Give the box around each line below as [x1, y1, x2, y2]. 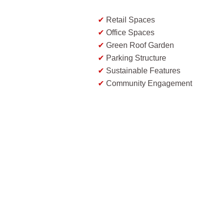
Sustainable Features [104, 66, 180, 75]
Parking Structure [104, 54, 166, 63]
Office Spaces [104, 28, 154, 37]
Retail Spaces [104, 16, 155, 24]
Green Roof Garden [104, 41, 174, 50]
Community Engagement [104, 79, 192, 88]
